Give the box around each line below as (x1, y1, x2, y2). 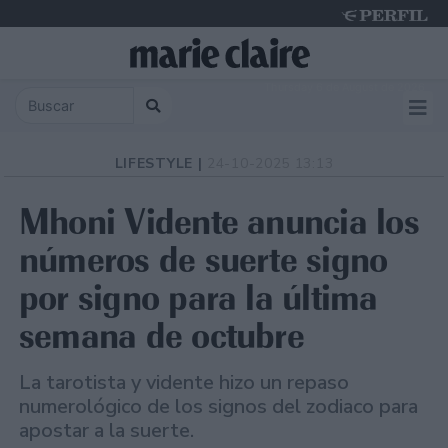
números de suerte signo (19, 237, 388, 283)
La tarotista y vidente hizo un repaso (19, 369, 349, 397)
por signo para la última (19, 275, 378, 321)
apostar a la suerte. (19, 417, 194, 445)
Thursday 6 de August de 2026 (264, 80, 425, 94)
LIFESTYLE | (114, 154, 208, 174)
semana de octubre (19, 313, 304, 359)
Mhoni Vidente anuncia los (19, 199, 419, 245)
